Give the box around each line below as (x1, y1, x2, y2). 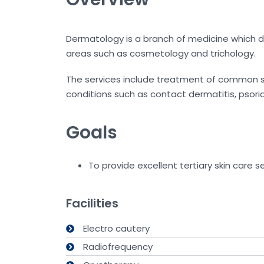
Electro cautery (82, 222, 150, 235)
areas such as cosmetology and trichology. (66, 47, 256, 60)
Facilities (66, 195, 118, 212)
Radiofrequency (82, 240, 153, 253)
